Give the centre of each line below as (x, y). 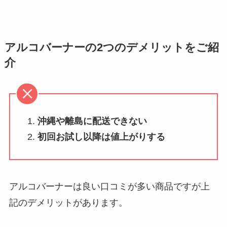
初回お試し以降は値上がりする (101, 137)
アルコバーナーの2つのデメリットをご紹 (111, 48)
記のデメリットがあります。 (68, 202)
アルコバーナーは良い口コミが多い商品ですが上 (109, 186)
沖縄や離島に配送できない (92, 121)
